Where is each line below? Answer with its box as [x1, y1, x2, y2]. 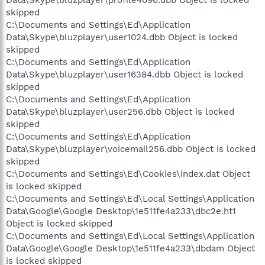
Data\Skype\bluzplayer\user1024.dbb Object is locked [6, 31, 238, 43]
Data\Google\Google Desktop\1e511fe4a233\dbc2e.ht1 [6, 205, 236, 216]
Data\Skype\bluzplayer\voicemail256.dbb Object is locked [6, 143, 256, 154]
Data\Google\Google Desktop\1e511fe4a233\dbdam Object [6, 243, 255, 254]
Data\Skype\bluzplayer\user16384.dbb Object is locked [6, 69, 243, 80]
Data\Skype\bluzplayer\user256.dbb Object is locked [6, 106, 234, 117]
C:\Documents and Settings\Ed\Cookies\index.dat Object [6, 168, 250, 179]
